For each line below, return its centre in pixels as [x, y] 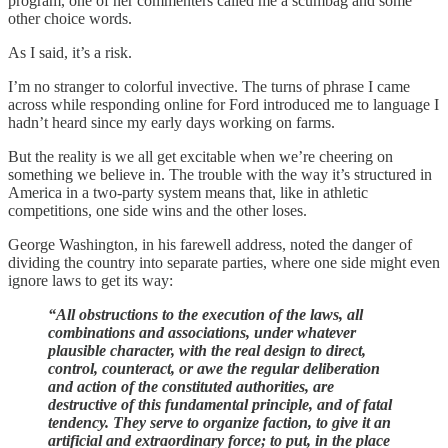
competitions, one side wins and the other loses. [157, 211]
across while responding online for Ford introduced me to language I [223, 105]
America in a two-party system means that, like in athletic [188, 193]
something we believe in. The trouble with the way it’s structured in [220, 175]
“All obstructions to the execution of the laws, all [205, 315]
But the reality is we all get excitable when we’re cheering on [200, 157]
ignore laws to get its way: [90, 281]
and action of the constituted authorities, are [191, 387]
